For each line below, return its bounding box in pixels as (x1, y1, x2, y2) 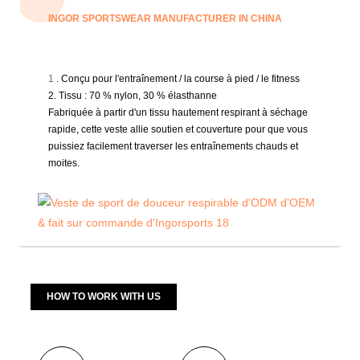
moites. (48, 157, 80, 169)
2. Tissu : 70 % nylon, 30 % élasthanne (48, 89, 217, 101)
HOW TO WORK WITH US (47, 290, 162, 302)
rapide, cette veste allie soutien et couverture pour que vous (48, 123, 308, 135)
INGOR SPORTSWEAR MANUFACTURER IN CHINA (48, 12, 282, 24)
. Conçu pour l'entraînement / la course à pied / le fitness (54, 72, 300, 84)
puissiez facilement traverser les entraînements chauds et (48, 140, 298, 152)
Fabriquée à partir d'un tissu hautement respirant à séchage (48, 106, 308, 118)
